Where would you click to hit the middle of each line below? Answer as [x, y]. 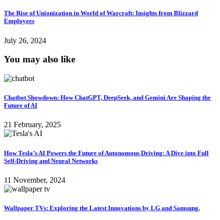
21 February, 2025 [32, 125]
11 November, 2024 [35, 180]
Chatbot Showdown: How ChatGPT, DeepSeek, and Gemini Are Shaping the [107, 98]
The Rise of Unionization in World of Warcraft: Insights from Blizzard [101, 13]
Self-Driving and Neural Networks [51, 161]
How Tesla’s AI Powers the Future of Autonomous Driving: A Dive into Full [106, 153]
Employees [19, 21]
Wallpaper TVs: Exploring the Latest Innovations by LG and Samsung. [102, 208]
